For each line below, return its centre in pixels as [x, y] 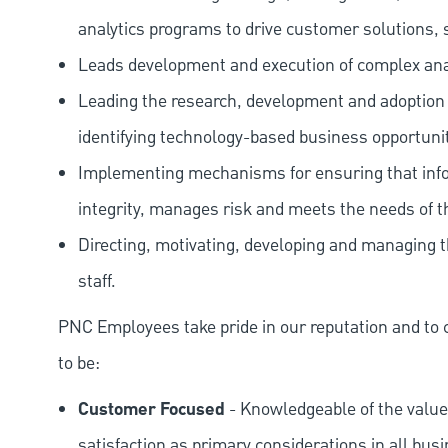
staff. [97, 282]
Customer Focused [151, 410]
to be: [79, 364]
